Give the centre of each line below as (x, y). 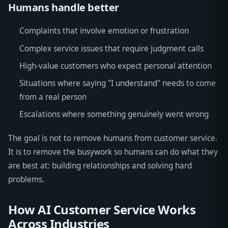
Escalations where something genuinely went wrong (114, 115)
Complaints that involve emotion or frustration (104, 31)
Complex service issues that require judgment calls (111, 48)
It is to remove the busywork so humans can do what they (113, 152)
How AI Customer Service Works (102, 210)
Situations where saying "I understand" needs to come (117, 83)
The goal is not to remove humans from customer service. (113, 138)
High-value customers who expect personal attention (115, 66)
